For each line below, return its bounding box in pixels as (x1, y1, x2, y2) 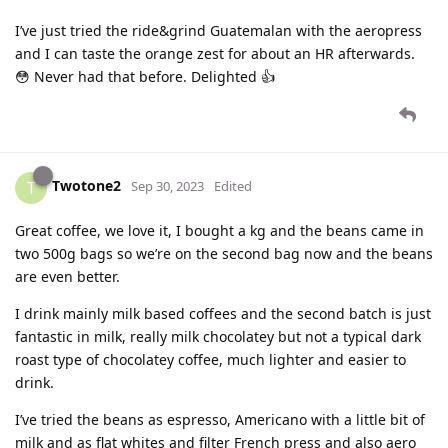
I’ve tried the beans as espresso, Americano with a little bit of (15, 409, 425, 429)
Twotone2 (52, 176, 121, 196)
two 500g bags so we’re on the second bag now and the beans (15, 243, 433, 263)
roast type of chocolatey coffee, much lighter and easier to (15, 349, 406, 369)
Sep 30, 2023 (131, 177, 204, 196)
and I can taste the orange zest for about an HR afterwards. (15, 43, 415, 63)
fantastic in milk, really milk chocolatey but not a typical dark (15, 326, 421, 346)
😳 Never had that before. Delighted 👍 (15, 66, 275, 86)
